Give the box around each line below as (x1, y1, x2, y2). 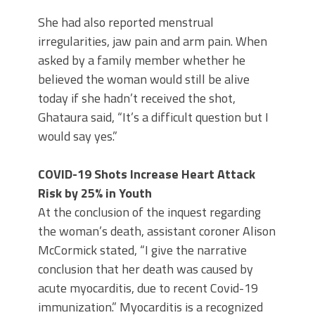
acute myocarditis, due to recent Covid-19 (38, 278, 258, 298)
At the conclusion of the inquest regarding (38, 202, 261, 222)
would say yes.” (38, 127, 117, 146)
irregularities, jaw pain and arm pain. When (38, 32, 267, 51)
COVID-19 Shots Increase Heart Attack (38, 165, 255, 184)
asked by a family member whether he (38, 51, 245, 70)
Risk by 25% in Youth (38, 184, 152, 203)
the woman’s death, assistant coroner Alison (38, 221, 276, 241)
